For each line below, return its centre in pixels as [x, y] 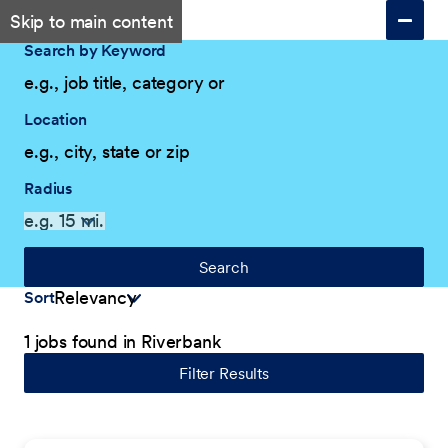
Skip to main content [91, 21]
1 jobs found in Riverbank [122, 341]
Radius [48, 188]
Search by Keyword [95, 50]
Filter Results [224, 373]
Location [55, 119]
